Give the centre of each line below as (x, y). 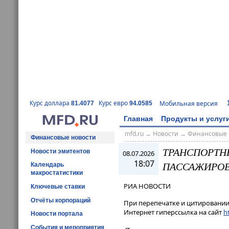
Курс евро (114, 103)
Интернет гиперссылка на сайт (174, 212)
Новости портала (57, 214)
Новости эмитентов (60, 151)
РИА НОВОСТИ (147, 186)
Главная (138, 118)
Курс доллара (50, 103)
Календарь (47, 165)
